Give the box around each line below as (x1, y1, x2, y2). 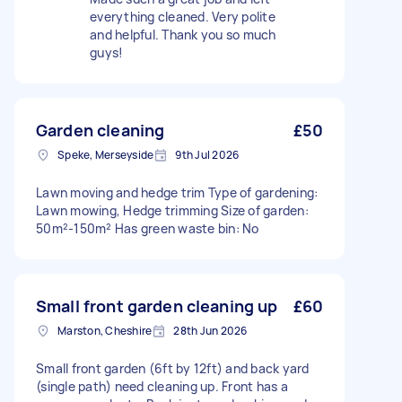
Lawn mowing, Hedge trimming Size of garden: (36, 202, 309, 219)
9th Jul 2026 (175, 147, 240, 162)
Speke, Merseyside (57, 147, 154, 162)
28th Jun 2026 (173, 323, 248, 338)
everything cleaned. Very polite (90, 8, 275, 25)
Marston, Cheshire (57, 323, 153, 338)
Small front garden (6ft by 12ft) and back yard (36, 360, 310, 377)
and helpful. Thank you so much (90, 26, 276, 43)
